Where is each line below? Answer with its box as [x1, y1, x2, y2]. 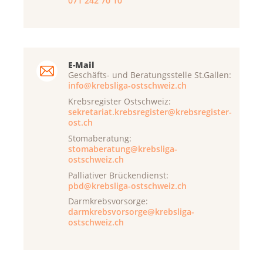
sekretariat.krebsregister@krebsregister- [68, 106, 232, 118]
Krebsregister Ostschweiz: [68, 96, 171, 107]
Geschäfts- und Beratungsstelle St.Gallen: [68, 69, 231, 81]
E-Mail [68, 59, 95, 71]
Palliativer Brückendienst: [68, 169, 168, 181]
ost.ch [68, 117, 93, 129]
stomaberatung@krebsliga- [68, 143, 177, 154]
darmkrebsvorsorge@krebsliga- [68, 206, 194, 218]
